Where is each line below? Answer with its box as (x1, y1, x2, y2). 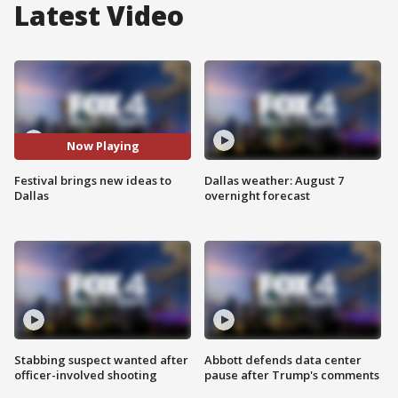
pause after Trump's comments (204, 367, 379, 384)
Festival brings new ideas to (14, 171, 171, 188)
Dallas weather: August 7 (204, 171, 344, 188)
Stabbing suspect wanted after (14, 352, 188, 369)
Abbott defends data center (204, 352, 362, 369)
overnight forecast (204, 187, 310, 203)
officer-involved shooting (14, 367, 157, 384)
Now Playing (66, 138, 139, 155)
